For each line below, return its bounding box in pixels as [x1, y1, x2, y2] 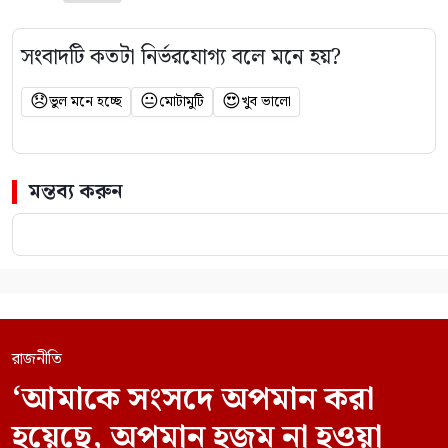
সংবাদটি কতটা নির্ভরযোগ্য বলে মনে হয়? [21, 40, 341, 76]
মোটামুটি [159, 91, 204, 114]
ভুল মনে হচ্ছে [49, 91, 122, 114]
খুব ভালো [241, 91, 291, 114]
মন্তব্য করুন [29, 176, 123, 209]
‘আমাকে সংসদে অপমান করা [12, 374, 374, 426]
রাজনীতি [12, 347, 62, 373]
